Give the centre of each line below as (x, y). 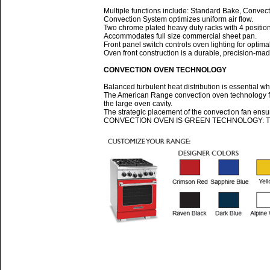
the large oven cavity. (138, 104)
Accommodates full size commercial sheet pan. (180, 36)
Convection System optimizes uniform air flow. (178, 19)
